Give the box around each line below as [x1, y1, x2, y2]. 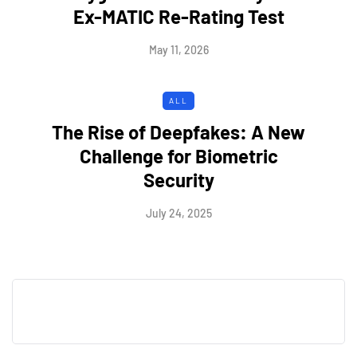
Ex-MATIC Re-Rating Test [73, 4, 284, 28]
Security [143, 167, 214, 191]
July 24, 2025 [145, 206, 212, 220]
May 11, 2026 [148, 42, 209, 57]
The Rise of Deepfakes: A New [52, 120, 305, 143]
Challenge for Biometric [79, 143, 278, 167]
